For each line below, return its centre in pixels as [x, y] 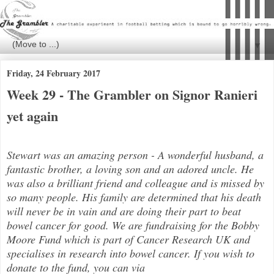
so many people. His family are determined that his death [134, 197]
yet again [32, 116]
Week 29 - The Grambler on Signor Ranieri [132, 94]
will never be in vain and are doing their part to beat [124, 211]
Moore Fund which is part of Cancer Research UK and [128, 239]
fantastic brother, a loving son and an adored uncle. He [130, 168]
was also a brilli [43, 183]
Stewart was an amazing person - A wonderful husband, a [135, 154]
